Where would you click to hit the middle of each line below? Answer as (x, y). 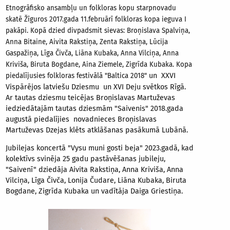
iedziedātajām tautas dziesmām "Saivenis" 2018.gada (94, 108)
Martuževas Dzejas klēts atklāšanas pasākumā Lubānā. (97, 130)
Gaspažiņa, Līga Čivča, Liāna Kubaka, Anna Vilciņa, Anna (92, 53)
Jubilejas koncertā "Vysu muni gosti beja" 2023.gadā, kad (100, 148)
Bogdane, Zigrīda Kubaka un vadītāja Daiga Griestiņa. (94, 191)
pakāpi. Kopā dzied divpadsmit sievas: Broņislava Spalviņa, (98, 31)
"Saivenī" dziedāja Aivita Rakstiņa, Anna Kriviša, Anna (94, 169)
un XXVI (162, 75)
